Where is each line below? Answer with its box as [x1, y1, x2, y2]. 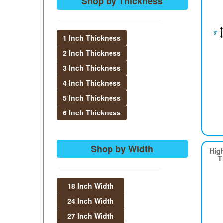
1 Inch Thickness [63, 33, 121, 43]
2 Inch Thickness [63, 48, 121, 58]
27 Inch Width [67, 211, 114, 221]
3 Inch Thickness [63, 63, 121, 73]
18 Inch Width [67, 181, 114, 191]
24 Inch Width [67, 196, 114, 206]
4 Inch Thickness [63, 78, 121, 88]
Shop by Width [91, 142, 154, 155]
